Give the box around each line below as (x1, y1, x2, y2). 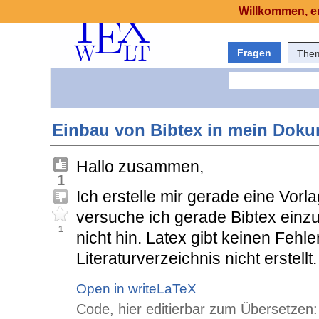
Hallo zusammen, (76, 157, 204, 177)
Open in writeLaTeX (76, 281, 197, 297)
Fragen (237, 47, 271, 58)
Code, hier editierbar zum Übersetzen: (76, 301, 318, 318)
